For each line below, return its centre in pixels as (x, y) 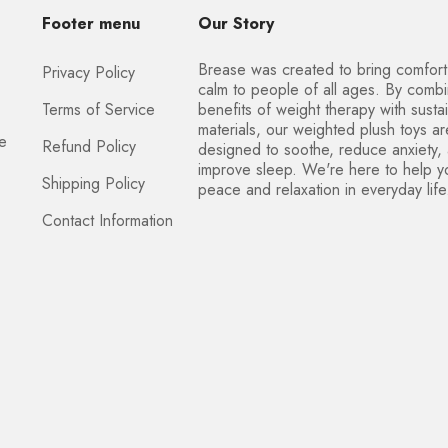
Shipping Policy (93, 183)
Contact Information (107, 220)
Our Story (236, 23)
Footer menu (90, 23)
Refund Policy (88, 146)
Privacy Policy (88, 72)
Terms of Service (98, 109)
